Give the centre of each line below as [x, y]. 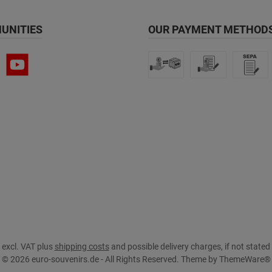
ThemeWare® [245, 259]
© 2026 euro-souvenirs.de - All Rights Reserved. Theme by [110, 259]
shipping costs [82, 246]
